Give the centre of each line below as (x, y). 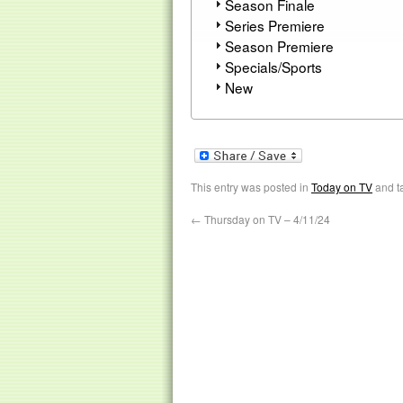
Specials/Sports (274, 66)
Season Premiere (280, 45)
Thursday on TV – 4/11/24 (266, 219)
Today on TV (342, 187)
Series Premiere (275, 25)
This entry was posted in (251, 187)
